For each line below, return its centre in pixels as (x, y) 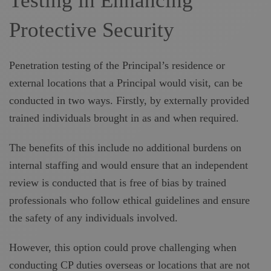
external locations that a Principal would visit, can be (126, 83)
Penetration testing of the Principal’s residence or (117, 65)
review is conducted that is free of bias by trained (118, 183)
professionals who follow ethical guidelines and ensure (129, 200)
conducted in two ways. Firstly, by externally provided (129, 100)
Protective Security (92, 30)
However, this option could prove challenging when (123, 247)
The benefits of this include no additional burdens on (125, 148)
